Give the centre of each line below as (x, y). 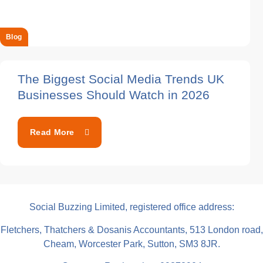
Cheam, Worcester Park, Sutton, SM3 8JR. (131, 244)
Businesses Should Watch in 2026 (114, 95)
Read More (52, 132)
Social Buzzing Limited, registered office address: (131, 207)
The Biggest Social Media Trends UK (121, 79)
